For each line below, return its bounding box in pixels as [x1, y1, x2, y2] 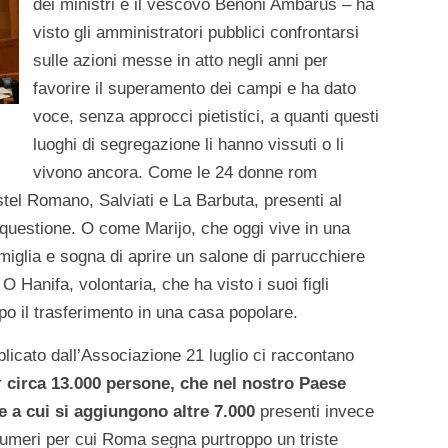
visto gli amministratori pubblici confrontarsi [33, 23, 359, 43]
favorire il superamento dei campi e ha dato [33, 79, 356, 99]
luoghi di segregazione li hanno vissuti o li [33, 135, 344, 155]
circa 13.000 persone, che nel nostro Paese [7, 374, 346, 394]
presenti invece [255, 402, 374, 422]
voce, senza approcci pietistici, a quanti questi [33, 107, 379, 127]
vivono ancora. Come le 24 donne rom [33, 163, 317, 183]
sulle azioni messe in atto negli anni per [33, 51, 328, 71]
